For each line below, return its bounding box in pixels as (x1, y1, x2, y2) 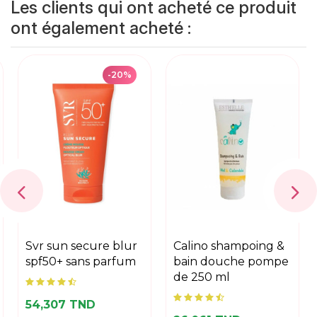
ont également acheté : (11, 17, 191, 38)
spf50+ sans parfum (25, 255, 136, 269)
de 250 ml (173, 270, 230, 284)
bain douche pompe (173, 255, 289, 269)
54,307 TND (25, 298, 96, 312)
